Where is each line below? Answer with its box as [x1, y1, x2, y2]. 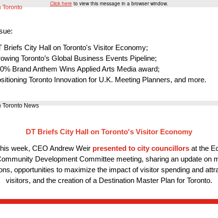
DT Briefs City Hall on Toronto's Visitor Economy [26, 128, 192, 136]
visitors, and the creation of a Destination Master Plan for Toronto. [6, 177, 212, 184]
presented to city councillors [92, 145, 189, 152]
